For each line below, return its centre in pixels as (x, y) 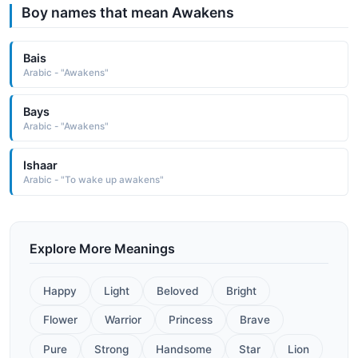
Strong (111, 349)
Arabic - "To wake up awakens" (93, 179)
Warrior (123, 320)
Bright (241, 290)
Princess (191, 320)
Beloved (178, 290)
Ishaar (40, 165)
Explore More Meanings (102, 248)
